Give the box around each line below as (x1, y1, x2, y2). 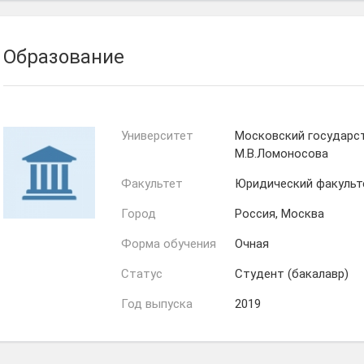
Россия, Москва (235, 206, 324, 221)
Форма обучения (121, 236, 216, 251)
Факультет (121, 176, 183, 191)
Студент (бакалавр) (235, 266, 349, 281)
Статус (121, 266, 162, 281)
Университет (121, 128, 193, 143)
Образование (3, 45, 124, 68)
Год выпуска (121, 297, 193, 311)
